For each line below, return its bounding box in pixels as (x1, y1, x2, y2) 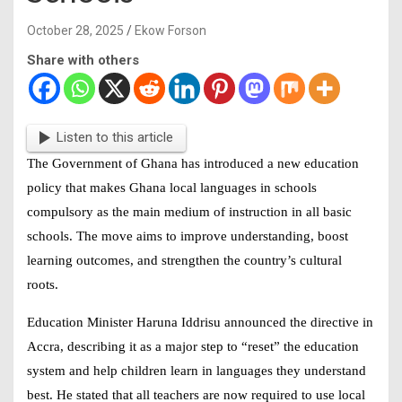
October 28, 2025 (27, 22, 124, 38)
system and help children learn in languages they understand (27, 363, 366, 378)
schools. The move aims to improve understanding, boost (27, 228, 348, 243)
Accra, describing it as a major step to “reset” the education (27, 338, 359, 354)
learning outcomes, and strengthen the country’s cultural (27, 252, 342, 267)
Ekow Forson (135, 22, 206, 38)
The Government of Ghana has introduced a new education (27, 155, 359, 170)
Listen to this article (57, 129, 173, 146)
